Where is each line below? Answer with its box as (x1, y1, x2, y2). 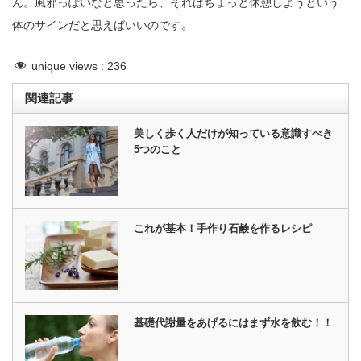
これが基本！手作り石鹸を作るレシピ (134, 222, 313, 234)
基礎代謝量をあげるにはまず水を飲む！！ (134, 317, 334, 330)
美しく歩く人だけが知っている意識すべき (134, 127, 334, 140)
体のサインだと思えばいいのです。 (12, 19, 193, 32)
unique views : (31, 60, 104, 73)
